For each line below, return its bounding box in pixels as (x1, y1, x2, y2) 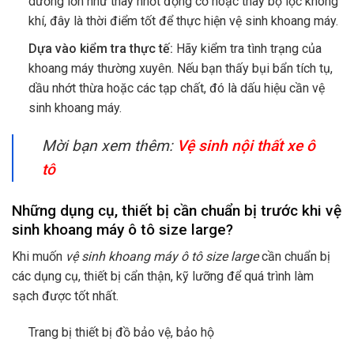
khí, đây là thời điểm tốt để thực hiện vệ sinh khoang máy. (28, 13, 338, 29)
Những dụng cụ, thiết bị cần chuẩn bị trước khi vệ (12, 201, 341, 220)
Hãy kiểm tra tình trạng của (172, 41, 322, 57)
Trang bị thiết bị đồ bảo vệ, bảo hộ (28, 325, 214, 341)
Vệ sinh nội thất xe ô (177, 136, 315, 155)
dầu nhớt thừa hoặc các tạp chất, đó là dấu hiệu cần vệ (28, 81, 325, 96)
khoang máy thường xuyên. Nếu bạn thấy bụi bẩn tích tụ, (28, 61, 333, 77)
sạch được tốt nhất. (12, 288, 119, 304)
